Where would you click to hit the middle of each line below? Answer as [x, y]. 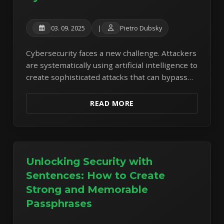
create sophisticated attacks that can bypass [107, 77]
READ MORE [112, 103]
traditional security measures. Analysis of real [109, 89]
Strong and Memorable [87, 190]
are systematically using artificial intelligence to [112, 65]
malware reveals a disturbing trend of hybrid [108, 101]
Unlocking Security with [89, 162]
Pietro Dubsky [141, 28]
